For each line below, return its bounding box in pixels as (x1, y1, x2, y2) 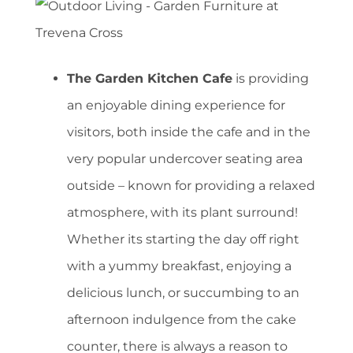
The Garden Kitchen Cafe (67, 71, 232, 87)
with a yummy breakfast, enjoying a (67, 258, 292, 274)
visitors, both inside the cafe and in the (67, 124, 310, 140)
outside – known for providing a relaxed (67, 178, 315, 194)
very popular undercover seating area (67, 151, 303, 167)
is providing (232, 71, 309, 87)
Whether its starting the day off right (67, 232, 299, 247)
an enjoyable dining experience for (67, 98, 285, 113)
